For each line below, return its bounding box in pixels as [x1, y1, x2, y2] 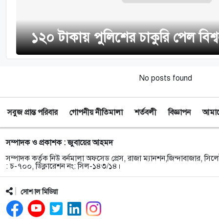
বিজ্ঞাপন [168, 107, 191, 117]
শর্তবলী [134, 107, 156, 117]
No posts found [139, 73, 192, 83]
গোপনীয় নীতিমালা [69, 107, 123, 117]
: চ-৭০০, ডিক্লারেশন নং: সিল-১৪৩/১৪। [6, 161, 121, 171]
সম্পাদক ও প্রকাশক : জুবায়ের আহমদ [6, 137, 113, 148]
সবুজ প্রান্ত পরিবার [7, 107, 58, 117]
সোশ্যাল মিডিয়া [21, 187, 58, 196]
